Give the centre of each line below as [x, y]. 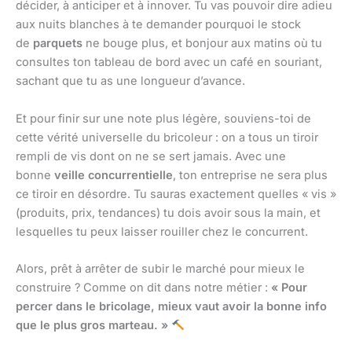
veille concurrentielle [114, 175]
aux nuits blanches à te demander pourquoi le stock [158, 25]
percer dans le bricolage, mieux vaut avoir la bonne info [171, 307]
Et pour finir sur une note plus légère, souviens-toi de [163, 118]
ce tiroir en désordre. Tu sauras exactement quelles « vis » [176, 194]
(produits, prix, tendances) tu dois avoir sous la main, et [168, 213]
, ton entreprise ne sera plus [250, 175]
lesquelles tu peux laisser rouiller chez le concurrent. [162, 231]
